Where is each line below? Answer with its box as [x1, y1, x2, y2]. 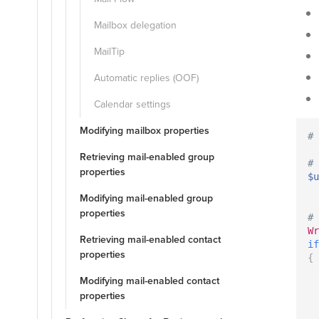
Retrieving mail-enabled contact [80, 232, 221, 247]
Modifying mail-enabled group [80, 191, 213, 206]
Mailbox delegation [94, 18, 177, 33]
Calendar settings [94, 97, 171, 112]
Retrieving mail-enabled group [80, 150, 214, 164]
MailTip [94, 44, 125, 59]
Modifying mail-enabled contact [80, 273, 219, 288]
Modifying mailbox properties [80, 123, 209, 138]
